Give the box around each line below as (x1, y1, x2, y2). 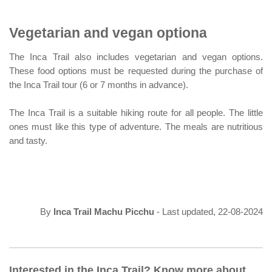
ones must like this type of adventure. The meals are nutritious (9, 122, 263, 132)
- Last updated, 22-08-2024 (154, 206, 263, 217)
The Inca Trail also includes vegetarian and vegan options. (9, 52, 263, 62)
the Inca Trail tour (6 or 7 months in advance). (9, 80, 188, 90)
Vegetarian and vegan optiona (9, 25, 207, 41)
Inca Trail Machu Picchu (53, 206, 154, 217)
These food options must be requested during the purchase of (9, 66, 263, 76)
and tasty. (9, 136, 47, 146)
